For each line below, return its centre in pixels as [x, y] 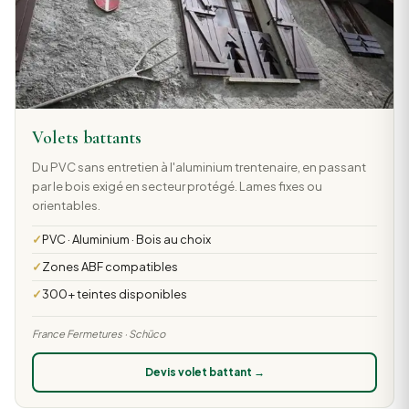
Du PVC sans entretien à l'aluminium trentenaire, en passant [199, 167]
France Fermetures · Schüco [98, 333]
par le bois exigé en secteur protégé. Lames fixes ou [177, 186]
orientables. [66, 205]
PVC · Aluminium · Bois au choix [126, 240]
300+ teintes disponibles [114, 294]
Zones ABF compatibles [110, 267]
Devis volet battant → [204, 372]
